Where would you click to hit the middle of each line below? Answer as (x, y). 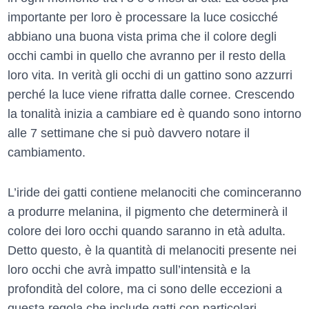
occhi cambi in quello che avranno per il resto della (147, 56)
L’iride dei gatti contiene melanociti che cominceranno (154, 193)
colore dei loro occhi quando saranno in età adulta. (147, 231)
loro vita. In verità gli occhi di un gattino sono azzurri (150, 76)
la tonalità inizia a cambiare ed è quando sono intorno (154, 114)
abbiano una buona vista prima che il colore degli (142, 37)
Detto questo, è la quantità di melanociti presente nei (152, 251)
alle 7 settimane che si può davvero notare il (129, 133)
